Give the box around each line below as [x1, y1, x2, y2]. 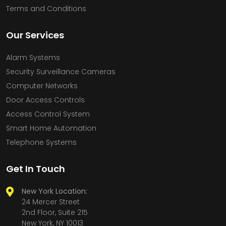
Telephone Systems [6, 137, 77, 147]
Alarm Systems [6, 52, 60, 63]
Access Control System [6, 108, 90, 119]
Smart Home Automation [6, 123, 96, 133]
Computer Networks [6, 80, 78, 91]
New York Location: [22, 186, 87, 196]
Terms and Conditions [6, 3, 86, 14]
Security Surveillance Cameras [6, 66, 116, 77]
